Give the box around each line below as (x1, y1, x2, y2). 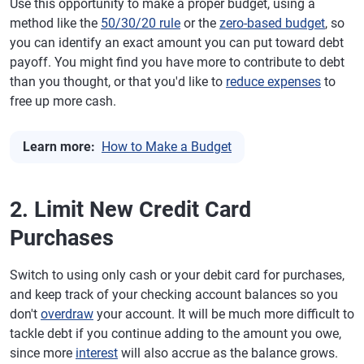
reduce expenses (226, 74, 321, 89)
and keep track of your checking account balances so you (10, 287, 338, 302)
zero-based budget (219, 15, 325, 31)
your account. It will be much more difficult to (93, 306, 354, 322)
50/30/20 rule (101, 15, 180, 31)
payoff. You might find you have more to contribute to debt (10, 54, 344, 70)
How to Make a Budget (102, 139, 232, 154)
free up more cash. (10, 93, 116, 109)
